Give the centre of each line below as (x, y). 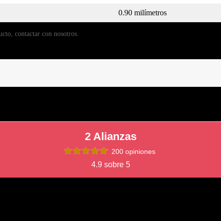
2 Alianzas (110, 137)
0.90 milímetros (143, 12)
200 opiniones (133, 152)
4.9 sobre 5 (110, 165)
